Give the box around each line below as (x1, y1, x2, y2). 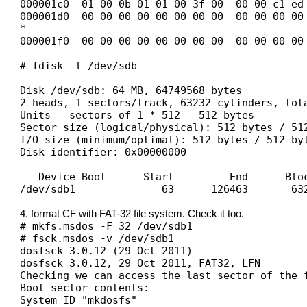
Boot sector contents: (20, 282, 150, 294)
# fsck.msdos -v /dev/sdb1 (20, 232, 175, 245)
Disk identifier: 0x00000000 (20, 146, 187, 158)
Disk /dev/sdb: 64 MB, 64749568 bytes (20, 84, 243, 97)
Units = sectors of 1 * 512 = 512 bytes (20, 109, 255, 121)
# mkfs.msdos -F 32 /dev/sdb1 (20, 220, 193, 232)
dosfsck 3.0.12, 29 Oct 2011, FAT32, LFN (20, 257, 261, 269)
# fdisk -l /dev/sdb (20, 60, 138, 72)
